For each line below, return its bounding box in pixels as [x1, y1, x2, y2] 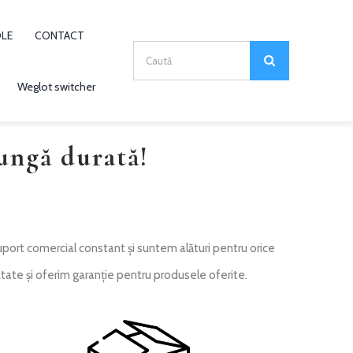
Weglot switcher [17, 80, 96, 95]
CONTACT [35, 28, 85, 43]
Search [132, 46, 168, 61]
